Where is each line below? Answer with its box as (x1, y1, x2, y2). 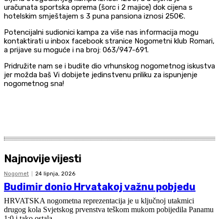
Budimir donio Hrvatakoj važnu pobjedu (4, 181, 196, 193)
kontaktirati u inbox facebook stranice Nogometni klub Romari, (4, 37, 215, 45)
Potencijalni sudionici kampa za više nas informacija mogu (4, 28, 198, 37)
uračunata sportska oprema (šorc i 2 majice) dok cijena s (4, 3, 193, 12)
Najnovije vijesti (4, 152, 81, 165)
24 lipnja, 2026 (35, 171, 75, 177)
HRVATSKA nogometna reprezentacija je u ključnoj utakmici (4, 197, 194, 205)
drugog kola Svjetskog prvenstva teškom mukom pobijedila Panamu (4, 205, 214, 214)
